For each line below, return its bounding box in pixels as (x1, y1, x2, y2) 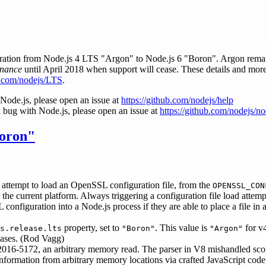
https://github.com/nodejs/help (121, 94, 233, 105)
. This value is (155, 223, 210, 233)
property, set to (62, 223, 122, 233)
